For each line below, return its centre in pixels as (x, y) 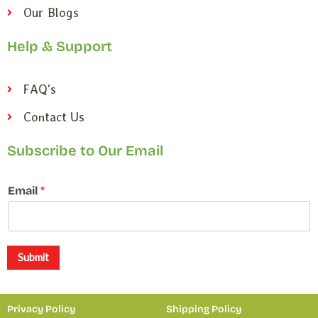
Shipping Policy (204, 309)
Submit (33, 257)
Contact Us (54, 117)
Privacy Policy (41, 309)
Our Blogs (51, 12)
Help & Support (60, 46)
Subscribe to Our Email (85, 150)
